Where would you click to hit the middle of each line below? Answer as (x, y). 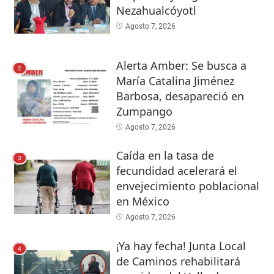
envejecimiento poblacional (187, 186)
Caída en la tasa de (165, 156)
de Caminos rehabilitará (178, 261)
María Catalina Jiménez (175, 80)
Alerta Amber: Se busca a (181, 65)
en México (143, 202)
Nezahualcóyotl (156, 10)
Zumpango (144, 111)
